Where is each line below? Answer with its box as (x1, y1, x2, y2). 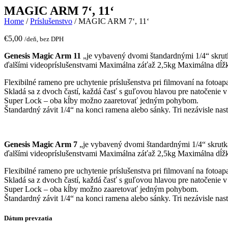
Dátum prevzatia (4, 214, 52, 222)
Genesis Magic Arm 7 (4, 140, 77, 149)
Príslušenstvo (30, 17, 72, 25)
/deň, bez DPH (24, 35, 64, 43)
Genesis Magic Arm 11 (4, 51, 81, 60)
